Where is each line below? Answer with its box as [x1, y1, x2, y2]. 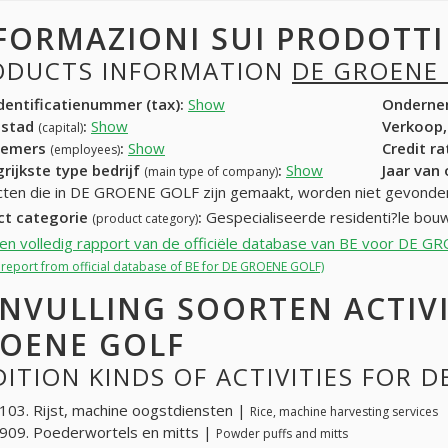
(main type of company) [144, 162, 278, 180]
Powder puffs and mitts [216, 424, 348, 442]
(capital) [38, 118, 83, 136]
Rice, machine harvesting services [250, 402, 438, 420]
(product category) [92, 210, 198, 228]
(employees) [50, 140, 120, 158]
